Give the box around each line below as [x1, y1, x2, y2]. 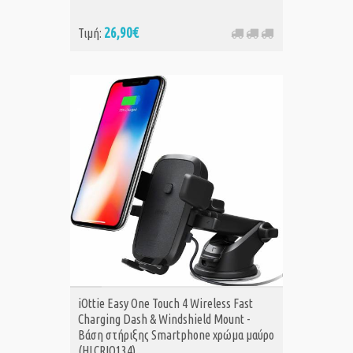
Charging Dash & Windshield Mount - [78, 312, 250, 327]
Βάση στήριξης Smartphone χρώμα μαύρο [78, 328, 274, 343]
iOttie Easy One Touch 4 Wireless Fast [78, 296, 253, 311]
